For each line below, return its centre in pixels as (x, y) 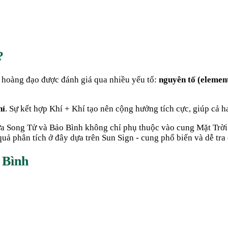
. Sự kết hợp (27, 108)
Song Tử (22, 127)
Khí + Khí (67, 108)
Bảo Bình (66, 127)
